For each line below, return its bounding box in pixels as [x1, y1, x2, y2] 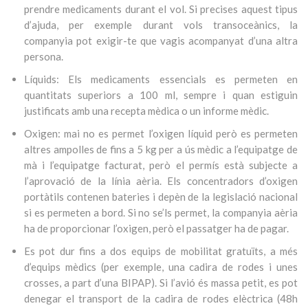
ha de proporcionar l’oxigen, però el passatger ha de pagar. [24, 222, 289, 234]
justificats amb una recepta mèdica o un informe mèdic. [24, 104, 269, 117]
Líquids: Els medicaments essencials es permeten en [24, 73, 298, 85]
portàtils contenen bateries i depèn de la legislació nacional [24, 190, 298, 203]
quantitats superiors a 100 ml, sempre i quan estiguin [24, 89, 298, 101]
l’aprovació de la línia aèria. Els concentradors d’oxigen [24, 175, 298, 187]
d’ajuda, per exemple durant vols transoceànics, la [24, 19, 298, 31]
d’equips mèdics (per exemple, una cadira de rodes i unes [24, 261, 298, 273]
